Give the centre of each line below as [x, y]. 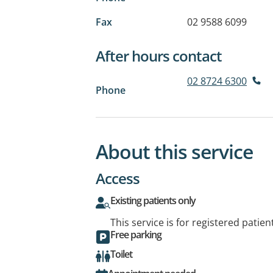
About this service [174, 151]
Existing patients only [153, 200]
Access [118, 178]
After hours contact [159, 55]
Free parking [136, 234]
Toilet [121, 254]
